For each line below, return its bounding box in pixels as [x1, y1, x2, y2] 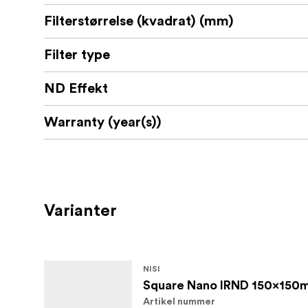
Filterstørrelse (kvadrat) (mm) [44, 14, 234, 29]
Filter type [44, 48, 110, 63]
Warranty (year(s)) [44, 115, 162, 130]
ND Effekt [44, 82, 108, 96]
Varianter [44, 203, 117, 220]
